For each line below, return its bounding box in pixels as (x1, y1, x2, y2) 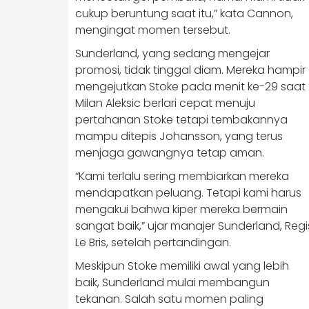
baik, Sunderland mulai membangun (75, 275, 270, 290)
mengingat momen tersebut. (75, 22, 230, 38)
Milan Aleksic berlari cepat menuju (75, 95, 255, 111)
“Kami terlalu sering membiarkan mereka (75, 168, 289, 184)
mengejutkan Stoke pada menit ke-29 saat (75, 79, 306, 94)
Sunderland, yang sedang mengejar (75, 46, 270, 61)
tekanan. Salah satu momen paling (75, 291, 263, 307)
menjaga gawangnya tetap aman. (75, 145, 264, 161)
